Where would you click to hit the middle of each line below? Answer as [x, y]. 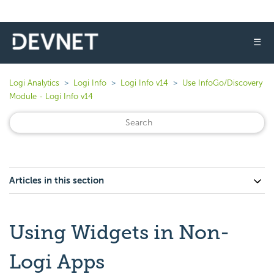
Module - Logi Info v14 [51, 96]
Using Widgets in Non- [119, 232]
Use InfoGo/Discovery [222, 83]
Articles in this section [57, 180]
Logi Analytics [34, 83]
